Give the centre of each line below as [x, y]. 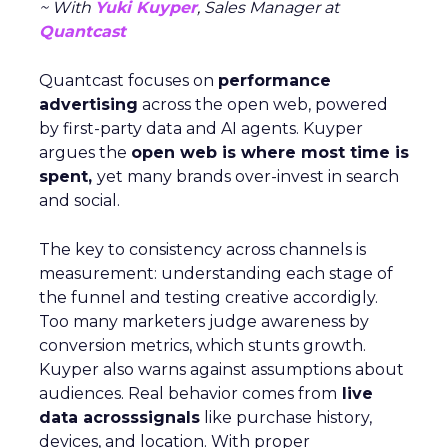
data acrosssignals [119, 417]
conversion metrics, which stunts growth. [202, 345]
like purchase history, [286, 417]
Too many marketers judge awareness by [204, 321]
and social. [79, 200]
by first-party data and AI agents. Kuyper [201, 128]
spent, [68, 176]
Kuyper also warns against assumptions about [221, 369]
